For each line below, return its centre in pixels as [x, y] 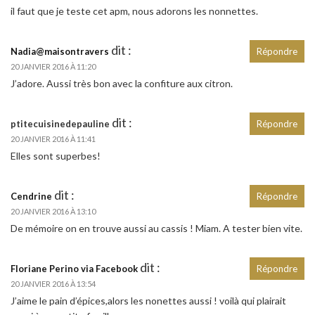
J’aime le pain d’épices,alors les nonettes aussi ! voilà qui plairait [148, 300]
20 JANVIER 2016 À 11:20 [53, 66]
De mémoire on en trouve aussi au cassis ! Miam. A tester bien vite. [156, 228]
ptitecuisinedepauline [60, 123]
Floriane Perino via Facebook [74, 268]
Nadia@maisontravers [60, 51]
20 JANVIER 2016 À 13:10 [53, 211]
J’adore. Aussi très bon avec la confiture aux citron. [122, 83]
